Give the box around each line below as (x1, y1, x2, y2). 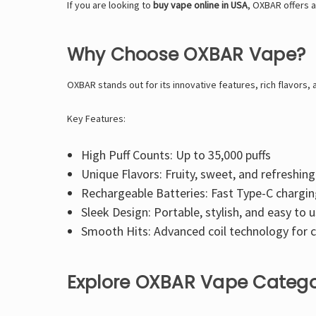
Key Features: (66, 111, 126, 125)
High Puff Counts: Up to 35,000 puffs (81, 146, 272, 163)
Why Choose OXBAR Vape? (66, 42, 305, 67)
